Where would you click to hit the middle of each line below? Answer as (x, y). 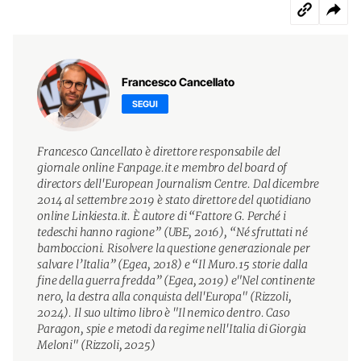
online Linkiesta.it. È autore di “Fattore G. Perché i (162, 216)
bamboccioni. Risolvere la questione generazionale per (174, 248)
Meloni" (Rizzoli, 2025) (96, 344)
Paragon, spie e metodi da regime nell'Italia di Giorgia (172, 328)
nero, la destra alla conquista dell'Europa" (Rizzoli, (164, 296)
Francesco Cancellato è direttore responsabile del (159, 151)
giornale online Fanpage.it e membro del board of (162, 167)
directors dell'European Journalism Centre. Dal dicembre (178, 183)
